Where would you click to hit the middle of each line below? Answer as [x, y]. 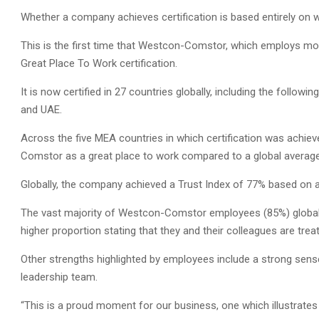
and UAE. [41, 110]
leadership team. [59, 277]
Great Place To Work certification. [99, 63]
